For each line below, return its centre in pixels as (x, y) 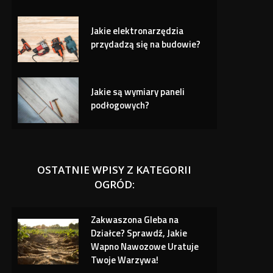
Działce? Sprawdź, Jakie (139, 233)
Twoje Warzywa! (125, 260)
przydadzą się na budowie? (146, 44)
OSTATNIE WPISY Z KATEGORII (115, 169)
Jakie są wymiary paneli (138, 91)
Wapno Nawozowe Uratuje (145, 246)
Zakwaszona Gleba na (135, 219)
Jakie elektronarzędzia (137, 30)
